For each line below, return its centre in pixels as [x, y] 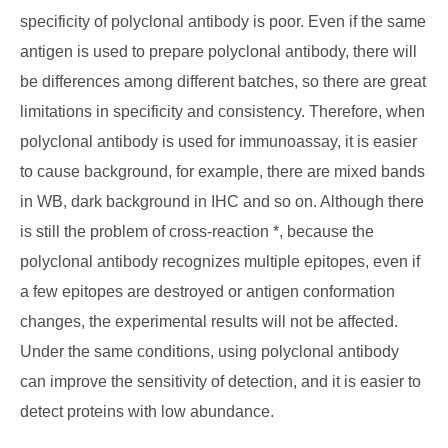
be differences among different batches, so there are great [223, 81]
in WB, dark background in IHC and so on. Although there [222, 201]
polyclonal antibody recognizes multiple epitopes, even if [220, 261]
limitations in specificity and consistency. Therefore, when [222, 111]
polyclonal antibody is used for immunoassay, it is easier [218, 141]
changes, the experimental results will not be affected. [209, 321]
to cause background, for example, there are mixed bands [222, 171]
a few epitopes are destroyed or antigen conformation [207, 291]
